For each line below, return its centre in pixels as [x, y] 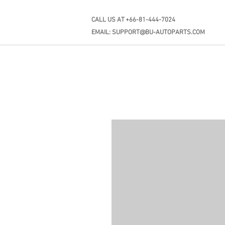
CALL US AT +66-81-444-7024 [133, 20]
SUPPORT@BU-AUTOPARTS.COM [158, 33]
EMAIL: [102, 33]
